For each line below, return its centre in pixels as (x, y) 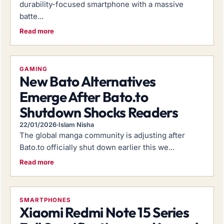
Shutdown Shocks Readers (99, 112)
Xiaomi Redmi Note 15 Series (104, 212)
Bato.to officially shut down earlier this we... (97, 147)
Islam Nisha (76, 124)
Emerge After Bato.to (84, 96)
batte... (31, 16)
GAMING (33, 69)
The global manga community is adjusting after (102, 135)
